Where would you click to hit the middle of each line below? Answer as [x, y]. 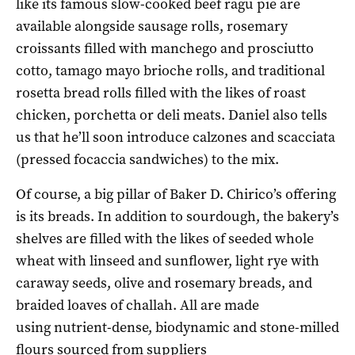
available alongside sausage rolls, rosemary [152, 26]
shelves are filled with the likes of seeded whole [165, 238]
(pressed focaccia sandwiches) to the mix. [147, 159]
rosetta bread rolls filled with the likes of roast [161, 92]
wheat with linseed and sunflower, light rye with [168, 260]
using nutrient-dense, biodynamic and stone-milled [177, 327]
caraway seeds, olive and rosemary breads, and [164, 282]
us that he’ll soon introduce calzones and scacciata [176, 137]
